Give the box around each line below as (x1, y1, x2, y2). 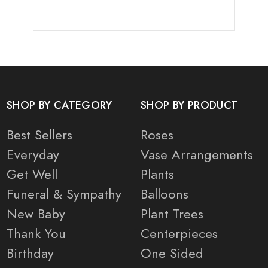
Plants (141, 165, 174, 184)
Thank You (7, 224, 66, 243)
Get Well (7, 165, 57, 184)
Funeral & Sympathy (7, 185, 121, 204)
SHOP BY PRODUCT (141, 98, 238, 113)
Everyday (7, 145, 59, 165)
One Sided (141, 244, 203, 263)
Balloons (141, 185, 188, 204)
